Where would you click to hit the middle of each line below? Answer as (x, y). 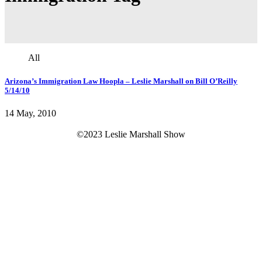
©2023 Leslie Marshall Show (131, 134)
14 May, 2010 (30, 113)
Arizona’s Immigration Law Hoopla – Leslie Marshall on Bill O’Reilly (121, 81)
